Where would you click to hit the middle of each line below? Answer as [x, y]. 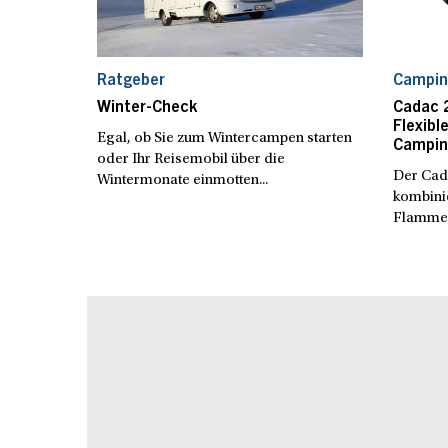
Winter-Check [146, 107]
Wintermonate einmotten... [182, 180]
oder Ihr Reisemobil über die [190, 159]
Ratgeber [130, 80]
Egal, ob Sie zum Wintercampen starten [224, 138]
